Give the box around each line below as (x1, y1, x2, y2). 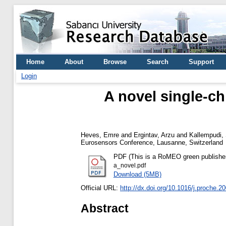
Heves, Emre (81, 131, 119, 139)
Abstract (81, 201, 129, 215)
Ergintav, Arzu (134, 131, 175, 139)
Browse (103, 58, 127, 66)
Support (189, 58, 214, 66)
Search (147, 58, 168, 66)
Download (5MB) (113, 170, 161, 178)
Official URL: (81, 184, 120, 192)
